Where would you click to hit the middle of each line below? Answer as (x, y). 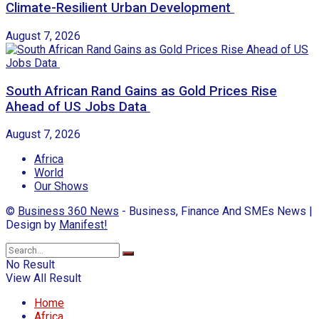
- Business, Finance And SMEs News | (216, 211)
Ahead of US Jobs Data (78, 106)
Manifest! (83, 225)
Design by (32, 225)
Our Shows (61, 187)
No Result (30, 265)
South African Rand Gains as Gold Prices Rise (141, 91)
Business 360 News (68, 211)
